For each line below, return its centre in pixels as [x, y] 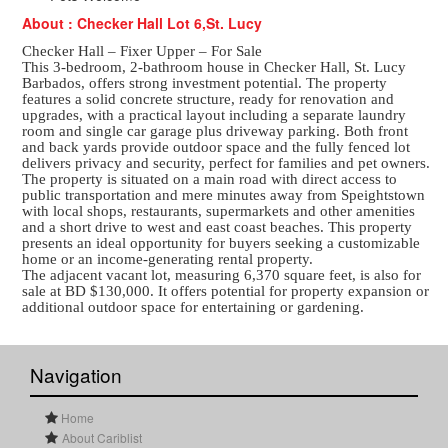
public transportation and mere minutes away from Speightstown [224, 194]
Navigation [76, 374]
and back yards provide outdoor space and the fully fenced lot [216, 146]
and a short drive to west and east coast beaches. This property [217, 226]
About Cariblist [102, 437]
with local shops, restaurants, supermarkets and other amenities [219, 210]
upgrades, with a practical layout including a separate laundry [214, 114]
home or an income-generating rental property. [168, 258]
